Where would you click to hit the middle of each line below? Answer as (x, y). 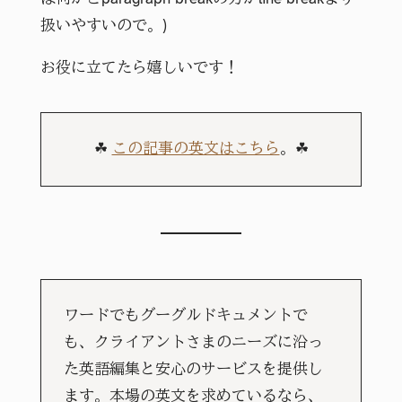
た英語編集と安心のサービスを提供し (194, 370)
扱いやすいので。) (103, 26)
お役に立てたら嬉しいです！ (139, 68)
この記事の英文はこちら (196, 149)
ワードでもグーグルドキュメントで (186, 316)
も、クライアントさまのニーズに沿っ (194, 343)
